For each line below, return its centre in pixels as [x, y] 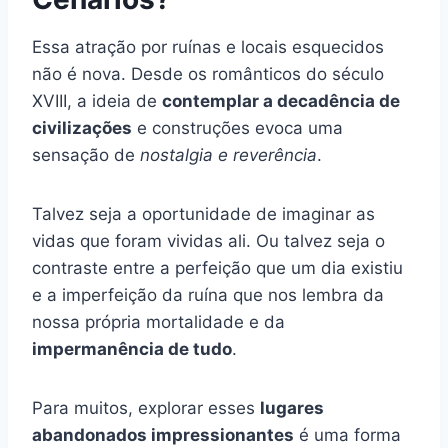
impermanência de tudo [132, 348]
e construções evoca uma [237, 127]
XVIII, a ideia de [97, 100]
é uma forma [347, 434]
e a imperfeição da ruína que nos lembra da [208, 294]
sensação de [86, 154]
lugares [292, 407]
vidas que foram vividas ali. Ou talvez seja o [208, 240]
